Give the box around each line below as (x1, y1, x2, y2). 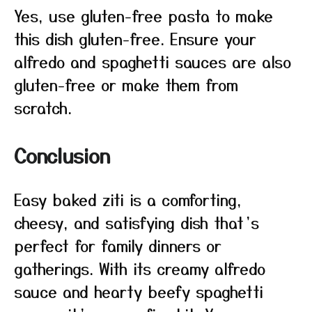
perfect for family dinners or (14, 234, 221, 256)
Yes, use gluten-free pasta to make (14, 4, 273, 26)
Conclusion (14, 141, 110, 169)
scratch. (14, 96, 72, 118)
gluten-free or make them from (14, 73, 238, 95)
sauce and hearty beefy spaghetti (14, 280, 263, 302)
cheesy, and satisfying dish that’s (14, 211, 259, 233)
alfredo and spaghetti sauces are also (14, 50, 291, 72)
